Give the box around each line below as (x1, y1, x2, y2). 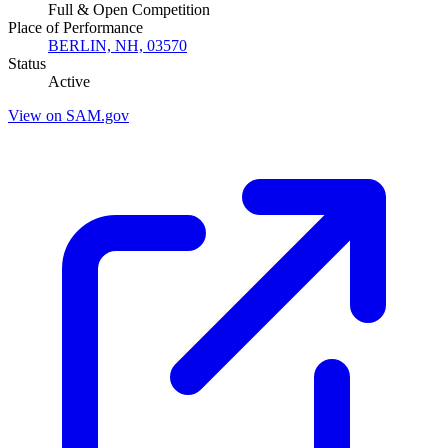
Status (8, 54, 46, 72)
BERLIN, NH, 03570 (48, 36, 187, 54)
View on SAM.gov (8, 106, 129, 124)
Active (48, 72, 90, 90)
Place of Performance (8, 18, 143, 36)
